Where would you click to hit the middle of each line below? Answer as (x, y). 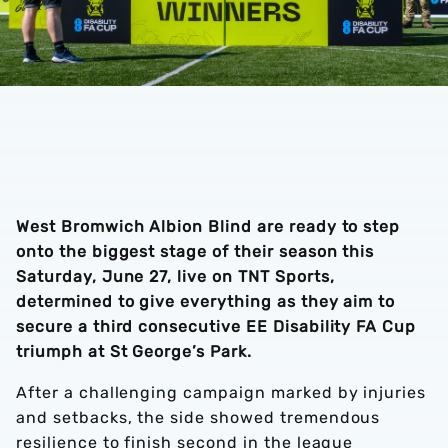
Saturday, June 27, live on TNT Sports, (175, 276)
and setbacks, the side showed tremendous (198, 417)
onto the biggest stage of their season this (195, 251)
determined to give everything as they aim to (206, 301)
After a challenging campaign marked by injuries (221, 392)
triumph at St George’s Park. (134, 351)
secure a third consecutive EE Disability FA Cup (216, 326)
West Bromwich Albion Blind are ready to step (208, 226)
